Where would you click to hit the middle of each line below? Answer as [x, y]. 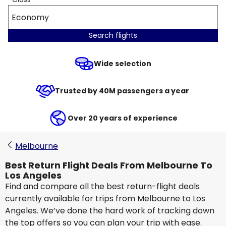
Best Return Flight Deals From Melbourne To [109, 165]
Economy [30, 17]
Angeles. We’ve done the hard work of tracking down [110, 211]
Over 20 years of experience [123, 118]
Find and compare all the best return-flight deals [102, 186]
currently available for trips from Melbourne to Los [105, 199]
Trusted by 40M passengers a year [123, 91]
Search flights [113, 35]
